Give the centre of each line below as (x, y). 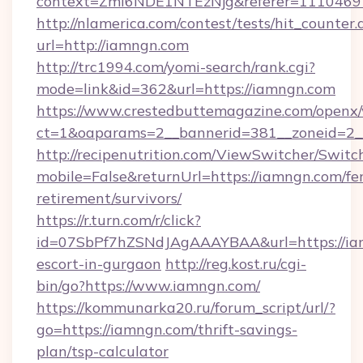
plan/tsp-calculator (102, 351)
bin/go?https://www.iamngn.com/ (148, 286)
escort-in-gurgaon (99, 264)
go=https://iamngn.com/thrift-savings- (167, 329)
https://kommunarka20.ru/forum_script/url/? (186, 307)
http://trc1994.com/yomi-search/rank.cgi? (176, 67)
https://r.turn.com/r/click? (119, 220)
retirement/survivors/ (109, 198)
